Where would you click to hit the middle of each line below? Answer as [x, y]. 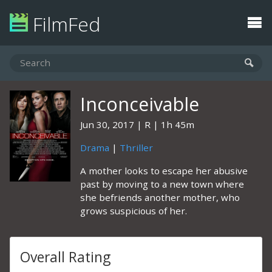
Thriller [136, 148]
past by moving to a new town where [162, 184]
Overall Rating [65, 257]
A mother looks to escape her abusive [164, 171]
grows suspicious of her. [134, 211]
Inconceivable [140, 104]
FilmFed [64, 24]
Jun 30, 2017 [107, 124]
